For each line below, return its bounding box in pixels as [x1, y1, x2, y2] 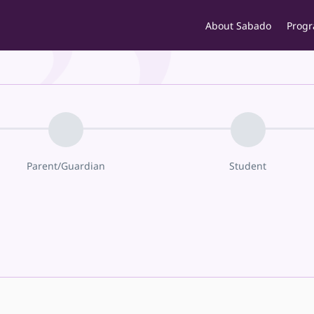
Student [229, 159, 267, 172]
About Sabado [205, 19, 271, 33]
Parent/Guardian [27, 159, 106, 172]
